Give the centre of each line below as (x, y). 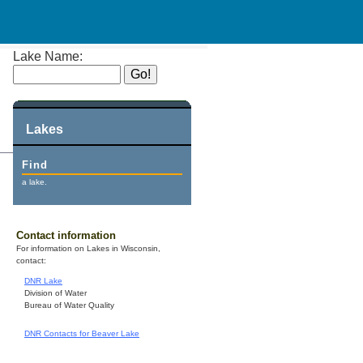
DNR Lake (43, 281)
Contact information (66, 236)
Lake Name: (48, 56)
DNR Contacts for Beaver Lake (82, 334)
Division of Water (56, 293)
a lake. (35, 182)
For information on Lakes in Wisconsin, (88, 249)
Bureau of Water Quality (69, 305)
